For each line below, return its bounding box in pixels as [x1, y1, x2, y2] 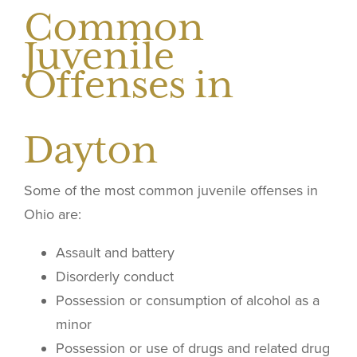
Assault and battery [56, 243, 175, 261]
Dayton [24, 127, 158, 171]
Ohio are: [24, 205, 81, 223]
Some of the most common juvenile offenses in [24, 181, 318, 199]
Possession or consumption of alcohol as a [56, 291, 320, 309]
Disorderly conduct [56, 267, 174, 285]
